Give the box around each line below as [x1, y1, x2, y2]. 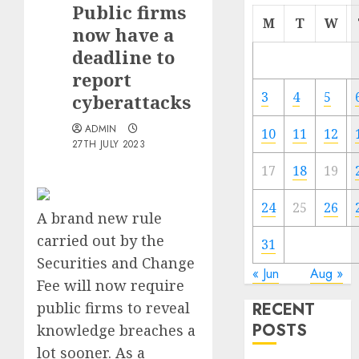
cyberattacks [72, 90, 191, 114]
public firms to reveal [37, 298, 190, 317]
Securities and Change [37, 253, 195, 272]
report [72, 67, 131, 91]
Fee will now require [37, 276, 184, 295]
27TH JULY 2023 [72, 137, 146, 151]
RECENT [252, 298, 316, 321]
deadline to [72, 45, 175, 69]
